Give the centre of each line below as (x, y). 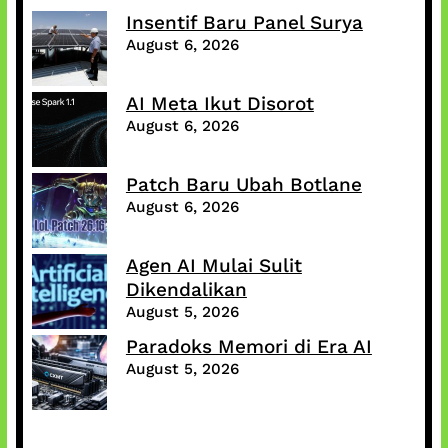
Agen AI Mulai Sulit (213, 266)
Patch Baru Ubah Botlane (243, 185)
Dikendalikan (186, 290)
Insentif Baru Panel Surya (244, 23)
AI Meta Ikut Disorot (219, 104)
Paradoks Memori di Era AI (248, 347)
